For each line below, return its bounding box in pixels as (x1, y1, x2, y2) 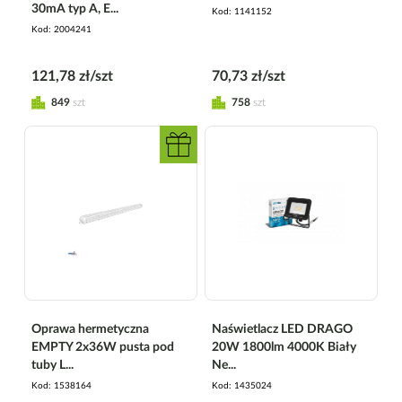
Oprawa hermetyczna (31, 322, 149, 336)
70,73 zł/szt (212, 68, 285, 83)
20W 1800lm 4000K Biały (212, 340, 356, 354)
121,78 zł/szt (31, 68, 113, 83)
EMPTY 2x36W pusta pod (31, 340, 174, 354)
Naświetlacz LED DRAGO (212, 322, 353, 336)
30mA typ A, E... (31, 2, 118, 15)
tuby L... (31, 358, 74, 371)
